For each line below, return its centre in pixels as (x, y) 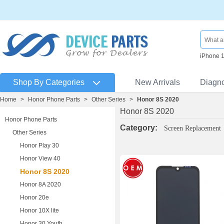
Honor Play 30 (39, 145)
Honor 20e (34, 197)
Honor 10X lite (39, 210)
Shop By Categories (49, 82)
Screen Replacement (192, 128)
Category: (139, 128)
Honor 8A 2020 (40, 184)
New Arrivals (157, 82)
